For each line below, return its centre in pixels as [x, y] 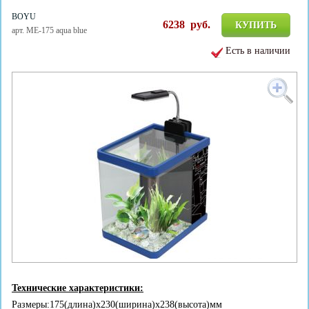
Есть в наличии [258, 51]
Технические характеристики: [78, 288]
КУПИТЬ [256, 25]
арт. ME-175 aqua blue [49, 30]
